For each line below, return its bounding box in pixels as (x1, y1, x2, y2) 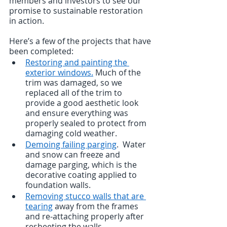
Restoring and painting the (25, 56, 129, 68)
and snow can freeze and (25, 148, 122, 160)
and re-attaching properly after (25, 210, 146, 222)
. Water (117, 138, 148, 150)
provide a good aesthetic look (25, 97, 140, 108)
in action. (9, 15, 44, 26)
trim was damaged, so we (25, 77, 124, 88)
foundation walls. (25, 179, 95, 191)
